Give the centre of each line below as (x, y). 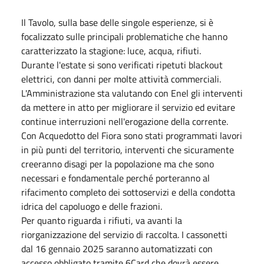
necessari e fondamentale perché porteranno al (115, 178)
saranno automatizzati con (158, 248)
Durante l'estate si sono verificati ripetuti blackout (122, 65)
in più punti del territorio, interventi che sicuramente (128, 149)
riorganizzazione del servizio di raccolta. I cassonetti (124, 234)
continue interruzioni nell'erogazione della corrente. (125, 121)
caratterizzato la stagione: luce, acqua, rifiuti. (111, 50)
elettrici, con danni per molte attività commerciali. (121, 79)
